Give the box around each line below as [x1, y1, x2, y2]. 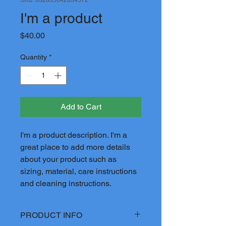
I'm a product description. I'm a [20, 130, 127, 140]
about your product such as [20, 154, 117, 164]
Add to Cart [60, 101, 101, 111]
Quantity [20, 52, 47, 61]
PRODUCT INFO [20, 210, 82, 220]
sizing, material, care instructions [20, 166, 137, 176]
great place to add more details [20, 142, 130, 152]
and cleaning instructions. [20, 178, 111, 188]
